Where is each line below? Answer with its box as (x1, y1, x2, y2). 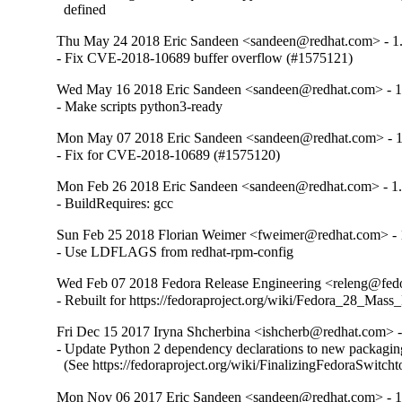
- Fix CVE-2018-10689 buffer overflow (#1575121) (57, 50, 354, 66)
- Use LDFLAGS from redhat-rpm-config (57, 244, 294, 260)
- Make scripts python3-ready (57, 99, 223, 115)
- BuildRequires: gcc (57, 196, 174, 212)
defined (57, 2, 107, 18)
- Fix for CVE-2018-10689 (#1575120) (57, 147, 281, 163)
